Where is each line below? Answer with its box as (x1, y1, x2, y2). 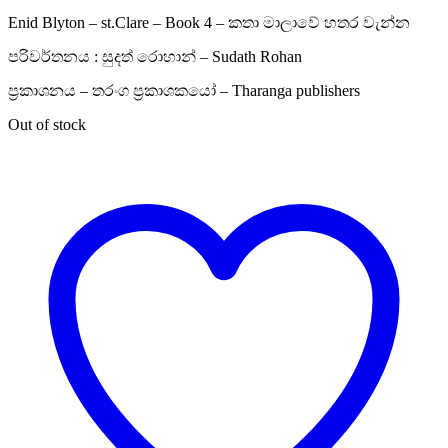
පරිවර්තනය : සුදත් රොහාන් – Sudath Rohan (8, 47, 302, 65)
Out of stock (8, 115, 86, 133)
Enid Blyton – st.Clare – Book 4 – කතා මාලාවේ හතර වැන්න (8, 13, 410, 31)
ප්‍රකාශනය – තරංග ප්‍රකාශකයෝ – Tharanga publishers (8, 81, 360, 99)
